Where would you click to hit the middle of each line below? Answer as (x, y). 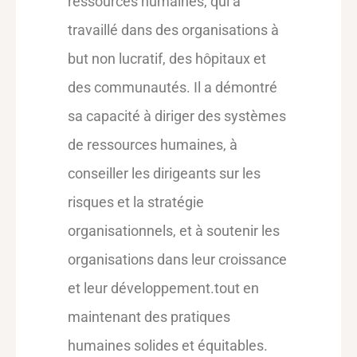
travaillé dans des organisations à (173, 30)
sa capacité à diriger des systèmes (177, 116)
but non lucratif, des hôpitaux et (167, 59)
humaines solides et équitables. (169, 345)
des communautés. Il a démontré (173, 87)
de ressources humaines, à (153, 145)
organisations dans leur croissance (177, 259)
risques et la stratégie (136, 202)
